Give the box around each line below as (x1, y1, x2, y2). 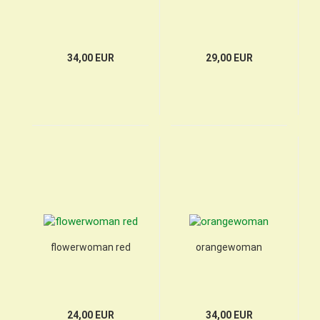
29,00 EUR (205, 52, 253, 64)
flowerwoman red (50, 241, 131, 253)
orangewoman (196, 241, 262, 253)
